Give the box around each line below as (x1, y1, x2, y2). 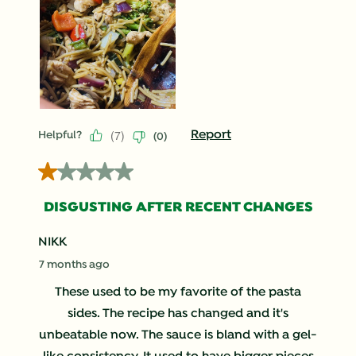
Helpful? (38, 128, 82, 142)
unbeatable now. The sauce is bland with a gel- (39, 327, 317, 344)
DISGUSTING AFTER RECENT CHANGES (43, 199, 313, 217)
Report (191, 127, 231, 144)
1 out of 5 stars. (38, 164, 123, 179)
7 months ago (39, 258, 110, 273)
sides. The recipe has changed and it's (68, 306, 288, 323)
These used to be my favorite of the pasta (55, 284, 301, 301)
